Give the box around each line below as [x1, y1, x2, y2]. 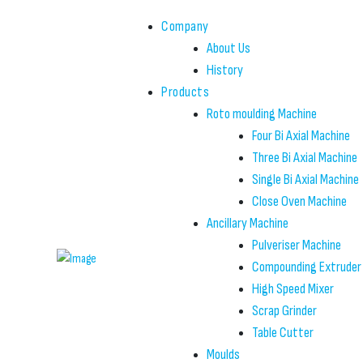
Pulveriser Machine [252, 237, 341, 254]
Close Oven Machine [252, 193, 347, 210]
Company [161, 18, 209, 35]
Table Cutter [252, 324, 314, 341]
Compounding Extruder [252, 258, 361, 275]
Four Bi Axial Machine [252, 127, 350, 144]
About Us [207, 40, 250, 57]
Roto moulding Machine [207, 105, 317, 122]
